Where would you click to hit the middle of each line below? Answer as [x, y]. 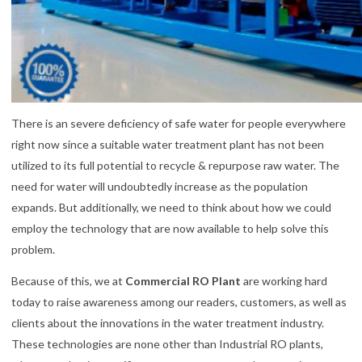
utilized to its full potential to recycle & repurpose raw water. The [175, 166]
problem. [33, 250]
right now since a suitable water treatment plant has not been [168, 145]
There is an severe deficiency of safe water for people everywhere [179, 124]
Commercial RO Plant [183, 281]
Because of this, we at [68, 281]
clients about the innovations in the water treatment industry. [168, 323]
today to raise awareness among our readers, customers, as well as [179, 302]
